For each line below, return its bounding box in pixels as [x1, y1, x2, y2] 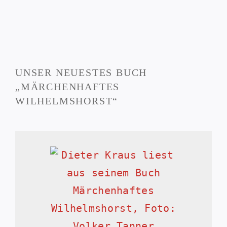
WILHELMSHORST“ [15, 95, 119, 106]
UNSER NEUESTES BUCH [15, 66, 147, 78]
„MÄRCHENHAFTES [15, 81, 120, 92]
